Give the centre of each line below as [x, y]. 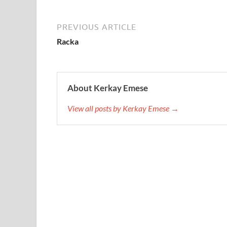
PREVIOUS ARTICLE [97, 27]
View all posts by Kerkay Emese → [123, 108]
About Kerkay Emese [108, 88]
